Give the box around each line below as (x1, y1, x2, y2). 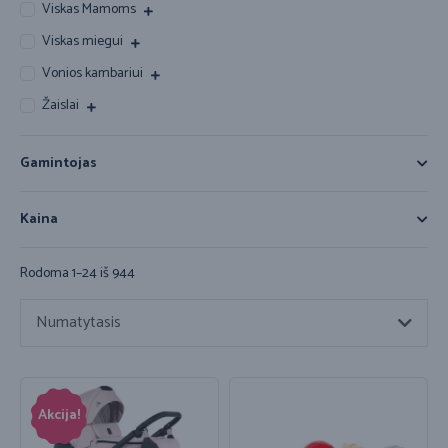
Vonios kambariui (42, 62, 143, 85)
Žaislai (42, 94, 79, 117)
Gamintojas (20, 152, 97, 176)
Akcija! (38, 404, 80, 428)
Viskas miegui (42, 30, 123, 53)
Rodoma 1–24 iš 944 (20, 262, 135, 286)
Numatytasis (36, 309, 121, 337)
